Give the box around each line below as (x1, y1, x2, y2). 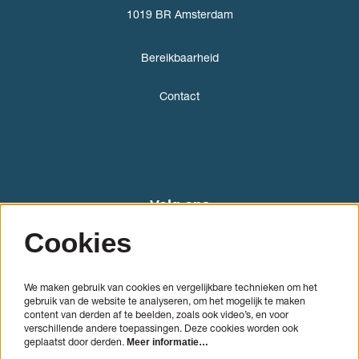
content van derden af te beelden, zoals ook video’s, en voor (24, 308, 288, 321)
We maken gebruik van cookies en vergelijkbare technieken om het (24, 280, 317, 293)
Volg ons (149, 197, 210, 214)
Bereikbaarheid (140, 50, 219, 65)
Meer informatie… (127, 336, 208, 348)
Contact (159, 89, 200, 103)
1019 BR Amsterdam (126, 7, 233, 22)
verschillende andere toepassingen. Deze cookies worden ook (24, 321, 298, 334)
